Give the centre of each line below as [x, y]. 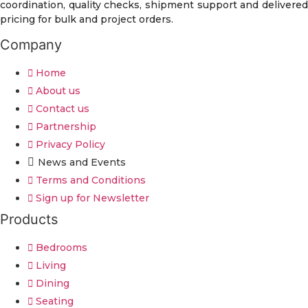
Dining [53, 283]
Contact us [63, 108]
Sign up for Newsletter [92, 198]
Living [51, 265]
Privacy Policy [70, 144]
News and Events [82, 162]
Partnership [66, 126]
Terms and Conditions [91, 180]
